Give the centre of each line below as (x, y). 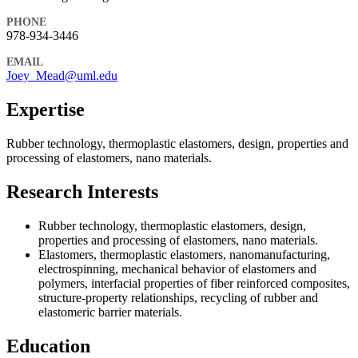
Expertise (46, 109)
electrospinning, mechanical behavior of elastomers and (177, 268)
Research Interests (82, 191)
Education (48, 346)
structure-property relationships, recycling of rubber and (178, 297)
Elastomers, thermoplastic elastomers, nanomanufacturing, (184, 254)
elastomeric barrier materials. (110, 312)
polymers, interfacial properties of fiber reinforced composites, (194, 283)
